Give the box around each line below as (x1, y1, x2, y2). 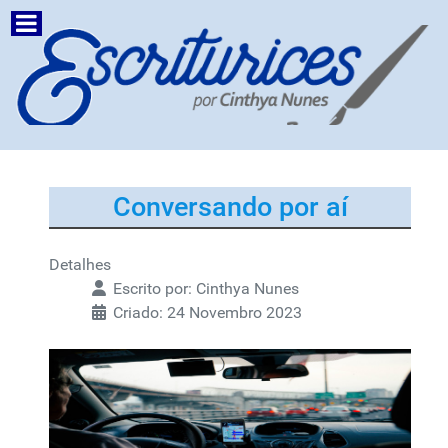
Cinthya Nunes (196, 279, 299, 298)
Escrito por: (109, 279, 196, 298)
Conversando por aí (112, 191, 348, 223)
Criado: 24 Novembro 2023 (113, 303, 302, 322)
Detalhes (49, 255, 111, 274)
